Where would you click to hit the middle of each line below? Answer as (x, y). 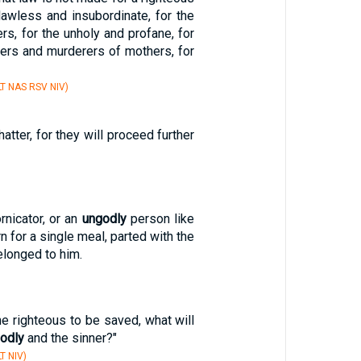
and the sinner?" (70, 338)
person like (160, 219)
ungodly (104, 219)
